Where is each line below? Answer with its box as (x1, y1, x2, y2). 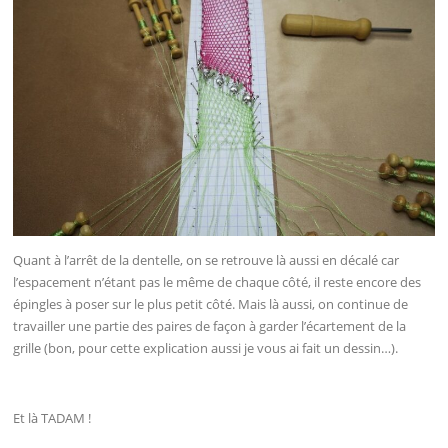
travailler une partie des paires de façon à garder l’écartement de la (13, 316, 407, 335)
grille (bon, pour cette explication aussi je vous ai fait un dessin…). (13, 338, 399, 357)
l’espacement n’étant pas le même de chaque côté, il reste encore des (13, 272, 422, 291)
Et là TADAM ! (13, 409, 92, 428)
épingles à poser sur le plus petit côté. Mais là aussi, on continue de (13, 294, 409, 313)
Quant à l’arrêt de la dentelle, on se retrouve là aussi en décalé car (13, 250, 400, 269)
